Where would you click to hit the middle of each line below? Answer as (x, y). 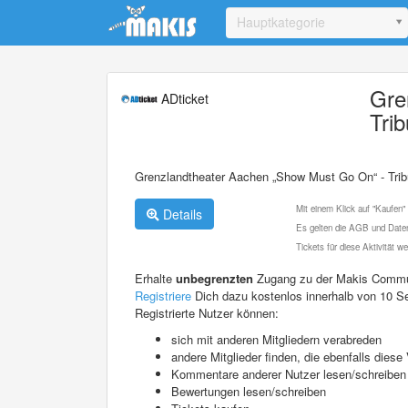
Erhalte (155, 278)
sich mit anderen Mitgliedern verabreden (276, 339)
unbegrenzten (214, 278)
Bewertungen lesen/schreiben (249, 391)
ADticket (183, 98)
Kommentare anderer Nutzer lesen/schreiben (289, 373)
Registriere (163, 295)
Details (181, 214)
